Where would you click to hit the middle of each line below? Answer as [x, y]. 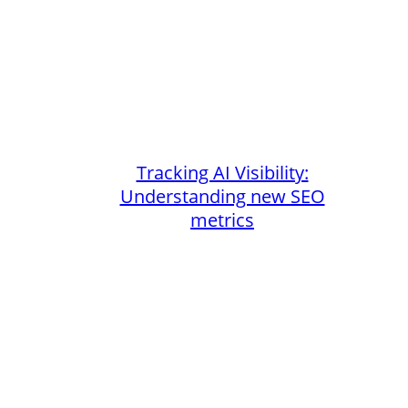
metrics [222, 219]
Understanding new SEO [222, 196]
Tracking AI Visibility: [222, 172]
